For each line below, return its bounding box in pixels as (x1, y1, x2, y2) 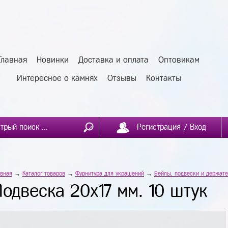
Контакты (146, 74, 181, 82)
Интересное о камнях (16, 74, 98, 82)
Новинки (37, 55, 69, 64)
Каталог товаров (22, 170, 65, 177)
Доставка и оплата (78, 55, 149, 64)
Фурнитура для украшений (75, 170, 144, 177)
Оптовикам (158, 55, 199, 64)
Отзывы (107, 74, 136, 82)
